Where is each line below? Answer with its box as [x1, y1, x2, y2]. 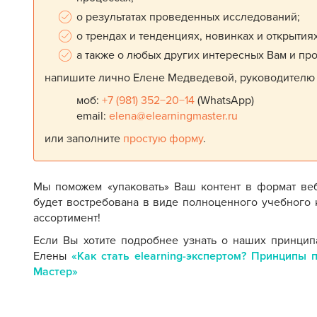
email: [76, 109, 110, 123]
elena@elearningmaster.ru [109, 109, 238, 123]
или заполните [45, 132, 124, 146]
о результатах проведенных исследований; [76, 10, 301, 24]
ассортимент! [33, 211, 101, 225]
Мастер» [33, 265, 79, 279]
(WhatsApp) [195, 93, 255, 108]
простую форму [123, 132, 204, 146]
